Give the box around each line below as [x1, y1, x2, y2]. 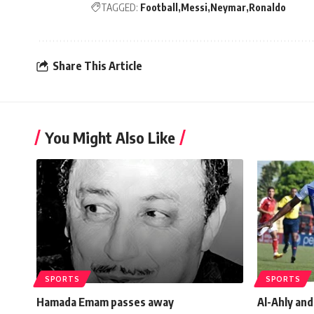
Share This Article [53, 59, 142, 74]
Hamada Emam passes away [36, 294, 174, 309]
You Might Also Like [45, 127, 175, 147]
